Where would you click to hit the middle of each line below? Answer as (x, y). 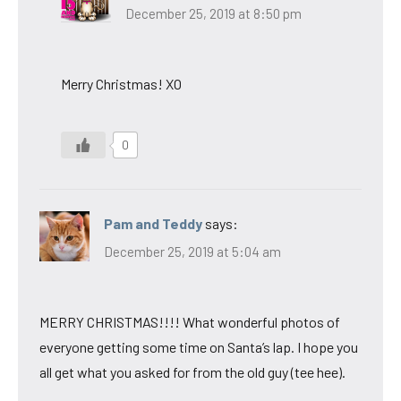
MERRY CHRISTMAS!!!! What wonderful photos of (190, 322)
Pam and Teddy (153, 223)
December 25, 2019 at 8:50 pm (213, 13)
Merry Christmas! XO (121, 83)
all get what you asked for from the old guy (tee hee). (192, 372)
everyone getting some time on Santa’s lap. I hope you (199, 347)
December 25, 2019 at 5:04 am (192, 252)
